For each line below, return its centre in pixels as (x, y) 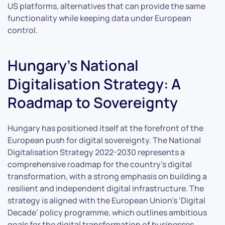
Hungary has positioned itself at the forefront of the (105, 128)
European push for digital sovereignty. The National (104, 140)
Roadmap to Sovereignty (93, 102)
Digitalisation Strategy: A (94, 84)
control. (23, 30)
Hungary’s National (73, 65)
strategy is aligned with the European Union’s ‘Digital (106, 200)
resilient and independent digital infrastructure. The (106, 188)
